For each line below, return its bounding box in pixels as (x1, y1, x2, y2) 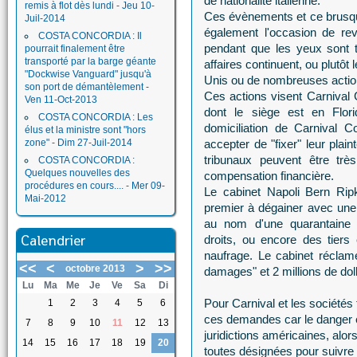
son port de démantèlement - (25, 81, 149, 92)
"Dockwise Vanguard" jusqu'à (25, 69, 151, 80)
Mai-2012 (25, 193, 66, 204)
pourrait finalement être (25, 43, 125, 54)
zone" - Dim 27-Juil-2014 (25, 137, 132, 148)
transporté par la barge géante (25, 56, 156, 67)
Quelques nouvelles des (25, 167, 130, 178)
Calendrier (21, 231, 86, 249)
